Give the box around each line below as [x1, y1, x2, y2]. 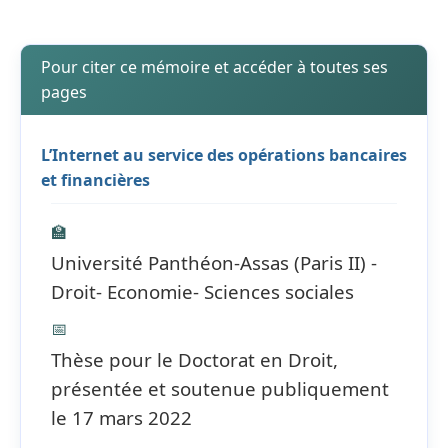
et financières [41, 168, 150, 191]
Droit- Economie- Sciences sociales [51, 278, 354, 304]
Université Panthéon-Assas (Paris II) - [51, 249, 377, 275]
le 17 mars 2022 [51, 404, 192, 430]
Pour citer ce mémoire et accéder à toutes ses [41, 55, 388, 78]
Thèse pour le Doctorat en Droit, [51, 346, 338, 372]
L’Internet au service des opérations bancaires [41, 143, 407, 166]
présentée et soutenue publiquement [51, 375, 389, 401]
